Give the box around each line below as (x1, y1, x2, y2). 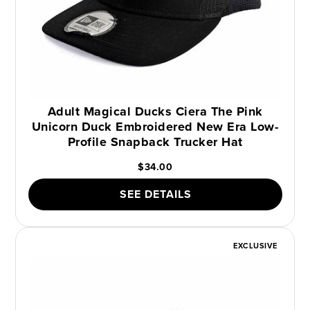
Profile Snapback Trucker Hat (67, 133, 243, 152)
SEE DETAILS (119, 186, 192, 203)
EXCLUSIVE (233, 240, 277, 252)
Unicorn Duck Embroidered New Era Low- (31, 118, 279, 136)
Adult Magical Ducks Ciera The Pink (47, 102, 263, 121)
